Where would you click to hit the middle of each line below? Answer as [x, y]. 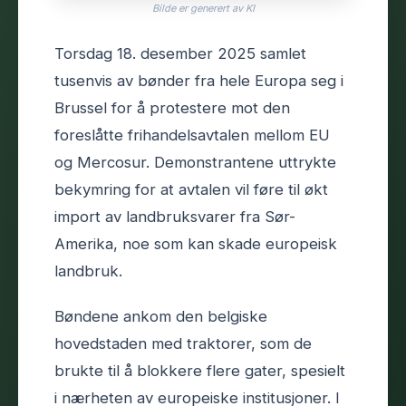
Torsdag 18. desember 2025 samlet [180, 53]
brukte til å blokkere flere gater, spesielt [200, 370]
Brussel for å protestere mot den [172, 107]
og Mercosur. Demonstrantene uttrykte [195, 162]
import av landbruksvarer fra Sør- [175, 216]
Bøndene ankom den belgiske [161, 316]
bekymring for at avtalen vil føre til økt [191, 189]
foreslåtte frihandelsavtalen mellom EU [192, 135]
